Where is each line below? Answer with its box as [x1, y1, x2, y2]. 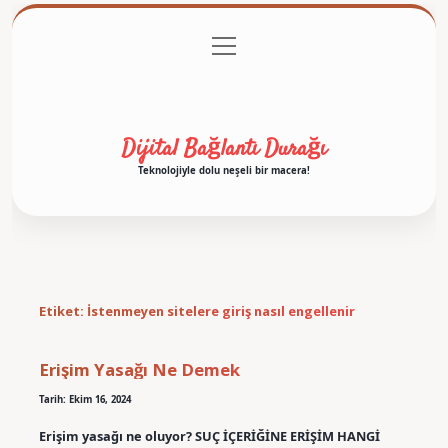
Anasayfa [87, 37, 141, 56]
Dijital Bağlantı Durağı [121, 132, 327, 165]
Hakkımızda [189, 77, 259, 96]
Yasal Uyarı [298, 37, 361, 56]
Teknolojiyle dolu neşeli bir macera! [138, 163, 310, 177]
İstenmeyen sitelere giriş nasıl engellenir [86, 302, 355, 321]
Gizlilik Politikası [173, 37, 266, 56]
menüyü [211, 35, 257, 51]
